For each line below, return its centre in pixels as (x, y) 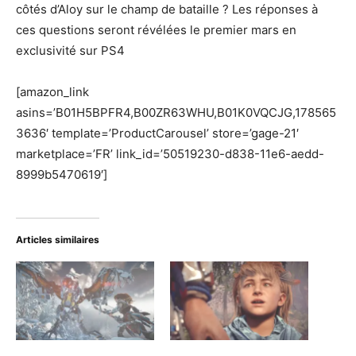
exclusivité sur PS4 (70, 50)
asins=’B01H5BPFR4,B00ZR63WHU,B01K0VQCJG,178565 (176, 112)
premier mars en (248, 30)
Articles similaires (58, 240)
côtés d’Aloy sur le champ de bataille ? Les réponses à (167, 9)
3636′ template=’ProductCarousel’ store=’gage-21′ (157, 133)
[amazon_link (52, 92)
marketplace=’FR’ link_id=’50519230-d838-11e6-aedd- (170, 154)
